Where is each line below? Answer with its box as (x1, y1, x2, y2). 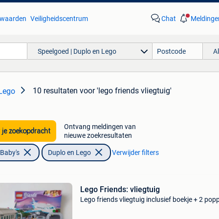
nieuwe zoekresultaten (64, 131, 132, 139)
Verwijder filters (111, 149, 159, 156)
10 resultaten (33, 86, 78, 95)
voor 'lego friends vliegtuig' (80, 86, 172, 95)
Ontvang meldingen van (64, 123, 136, 131)
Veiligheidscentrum (30, 15, 88, 22)
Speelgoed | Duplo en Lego (37, 47, 116, 55)
